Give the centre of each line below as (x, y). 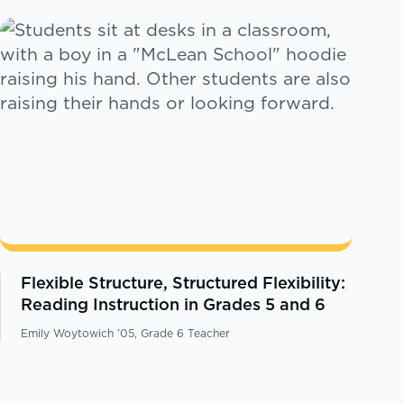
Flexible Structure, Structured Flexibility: (184, 283)
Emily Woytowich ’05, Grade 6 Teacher (126, 334)
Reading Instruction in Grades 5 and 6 (174, 305)
